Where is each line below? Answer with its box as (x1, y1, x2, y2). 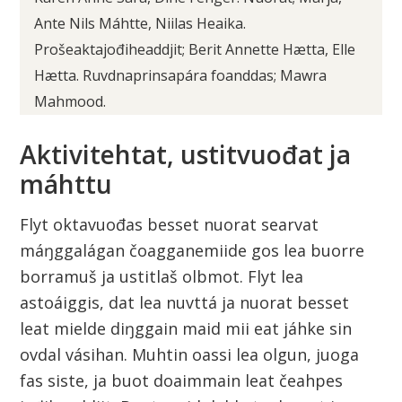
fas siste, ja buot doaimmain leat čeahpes (20, 370, 344, 392)
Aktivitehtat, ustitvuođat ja (20, 137, 352, 172)
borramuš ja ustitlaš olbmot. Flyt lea (20, 266, 304, 288)
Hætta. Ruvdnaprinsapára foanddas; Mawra (34, 66, 328, 86)
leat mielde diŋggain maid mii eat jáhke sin (20, 318, 353, 340)
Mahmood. (34, 92, 107, 112)
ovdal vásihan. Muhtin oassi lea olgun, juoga (20, 344, 360, 366)
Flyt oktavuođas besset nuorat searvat (20, 214, 319, 236)
